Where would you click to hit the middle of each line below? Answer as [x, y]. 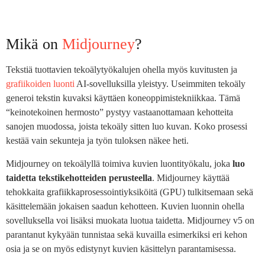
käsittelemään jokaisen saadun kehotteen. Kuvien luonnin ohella [125, 206]
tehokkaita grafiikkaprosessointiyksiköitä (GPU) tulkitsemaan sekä [130, 192]
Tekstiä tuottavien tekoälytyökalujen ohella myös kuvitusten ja [122, 70]
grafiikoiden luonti [40, 84]
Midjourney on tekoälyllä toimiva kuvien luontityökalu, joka [119, 163]
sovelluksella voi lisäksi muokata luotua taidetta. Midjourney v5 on [130, 220]
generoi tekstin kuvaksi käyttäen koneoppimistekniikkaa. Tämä [123, 98]
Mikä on [34, 44]
